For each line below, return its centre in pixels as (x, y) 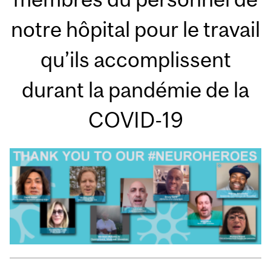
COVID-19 (135, 119)
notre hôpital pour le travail (135, 29)
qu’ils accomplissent (135, 59)
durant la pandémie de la (135, 89)
